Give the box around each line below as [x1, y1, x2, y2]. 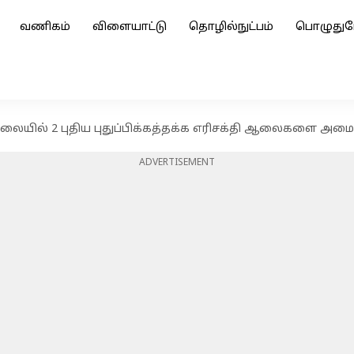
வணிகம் [20, 21, 70, 34]
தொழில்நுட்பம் [189, 21, 273, 34]
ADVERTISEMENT [139, 157, 215, 168]
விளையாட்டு [92, 21, 167, 34]
